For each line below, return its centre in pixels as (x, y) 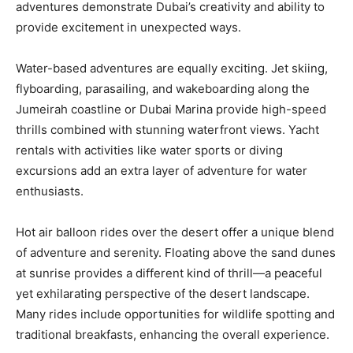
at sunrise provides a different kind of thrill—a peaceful (169, 273)
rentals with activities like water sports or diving (149, 150)
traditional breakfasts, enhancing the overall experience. (173, 334)
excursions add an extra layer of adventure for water (162, 171)
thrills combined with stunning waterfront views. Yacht (167, 130)
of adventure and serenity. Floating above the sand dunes (176, 253)
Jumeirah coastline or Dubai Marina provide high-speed (171, 109)
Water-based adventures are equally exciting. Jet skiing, (172, 68)
